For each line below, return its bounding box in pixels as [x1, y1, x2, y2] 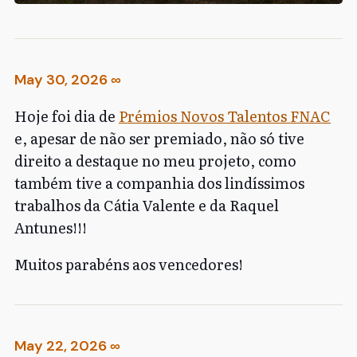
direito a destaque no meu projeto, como [14, 149, 296, 171]
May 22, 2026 [14, 335, 107, 355]
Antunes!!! [14, 216, 87, 238]
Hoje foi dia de [14, 104, 119, 127]
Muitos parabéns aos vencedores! [14, 253, 243, 275]
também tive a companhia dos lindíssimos [14, 171, 304, 194]
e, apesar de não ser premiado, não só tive [14, 127, 304, 149]
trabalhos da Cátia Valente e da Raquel [14, 194, 279, 216]
